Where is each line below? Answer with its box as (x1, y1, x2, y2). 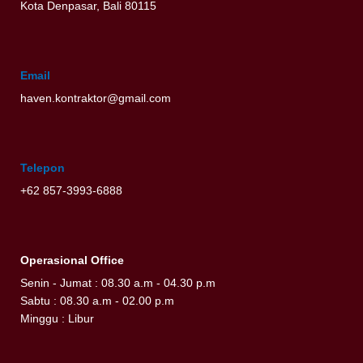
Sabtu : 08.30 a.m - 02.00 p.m (20, 295, 174, 308)
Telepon (20, 162, 65, 175)
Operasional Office (20, 254, 124, 267)
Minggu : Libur (20, 313, 94, 326)
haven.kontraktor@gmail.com (20, 92, 171, 105)
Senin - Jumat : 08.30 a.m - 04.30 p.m (20, 277, 216, 290)
